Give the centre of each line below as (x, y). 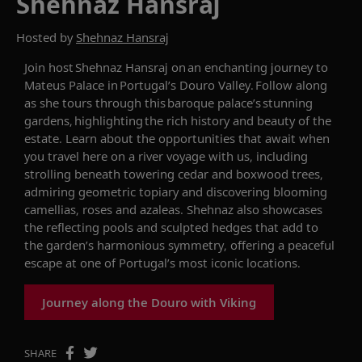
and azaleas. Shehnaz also (187, 209)
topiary (159, 191)
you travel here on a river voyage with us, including (166, 156)
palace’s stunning (265, 102)
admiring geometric (82, 191)
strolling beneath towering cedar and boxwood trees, (174, 173)
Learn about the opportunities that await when (196, 138)
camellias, (53, 209)
